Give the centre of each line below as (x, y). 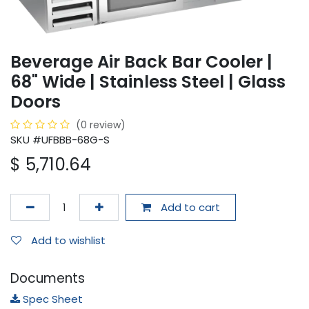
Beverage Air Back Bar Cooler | (141, 62)
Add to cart (189, 207)
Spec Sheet (51, 299)
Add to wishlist (68, 240)
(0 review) (101, 125)
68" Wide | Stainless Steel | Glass (148, 82)
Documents (48, 279)
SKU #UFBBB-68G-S (60, 140)
